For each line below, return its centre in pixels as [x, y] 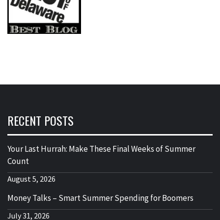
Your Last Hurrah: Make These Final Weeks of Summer [101, 149]
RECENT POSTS [41, 121]
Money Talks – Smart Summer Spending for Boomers [100, 198]
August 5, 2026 [31, 179]
